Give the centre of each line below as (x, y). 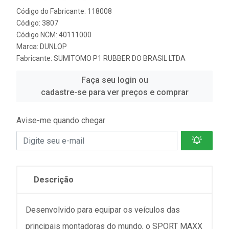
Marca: (28, 47)
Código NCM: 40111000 (54, 35)
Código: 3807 (37, 23)
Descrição (54, 180)
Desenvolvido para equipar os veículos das (103, 210)
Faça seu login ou (114, 80)
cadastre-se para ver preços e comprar (114, 92)
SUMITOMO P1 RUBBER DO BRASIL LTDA (120, 58)
